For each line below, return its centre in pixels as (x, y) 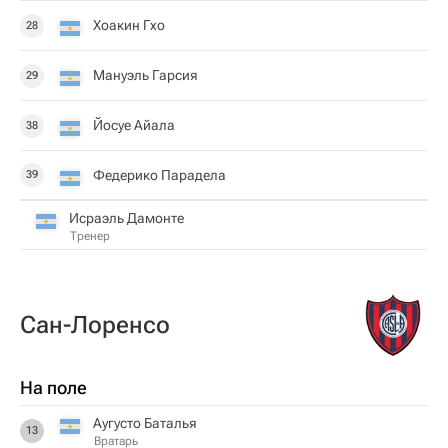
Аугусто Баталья (145, 423)
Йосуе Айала (134, 125)
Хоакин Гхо (129, 25)
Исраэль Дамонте (126, 217)
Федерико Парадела (159, 174)
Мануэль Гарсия (145, 75)
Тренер (90, 235)
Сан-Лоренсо (95, 325)
